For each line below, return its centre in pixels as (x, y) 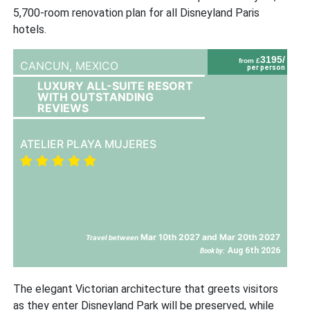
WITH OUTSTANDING (96, 97)
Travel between (112, 237)
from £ (250, 60)
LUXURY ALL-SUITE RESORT (116, 85)
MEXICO (97, 65)
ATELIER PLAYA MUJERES (89, 144)
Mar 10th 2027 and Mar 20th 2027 (210, 237)
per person (266, 67)
